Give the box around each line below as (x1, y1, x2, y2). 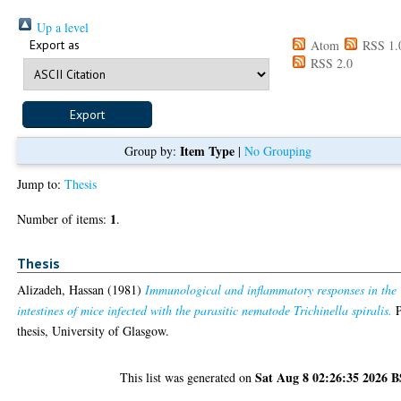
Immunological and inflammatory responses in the (145, 281, 397, 299)
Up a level (33, 18, 90, 36)
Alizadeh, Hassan (17, 281, 105, 299)
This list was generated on (120, 369, 256, 387)
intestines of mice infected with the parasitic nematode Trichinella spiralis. (17, 302, 393, 320)
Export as (30, 36, 81, 53)
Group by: (124, 141, 180, 159)
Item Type (179, 141, 235, 160)
